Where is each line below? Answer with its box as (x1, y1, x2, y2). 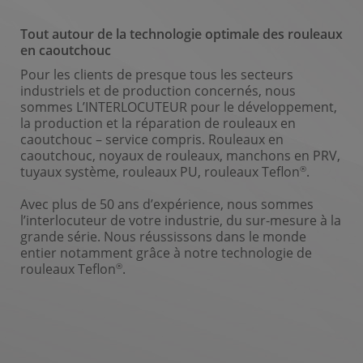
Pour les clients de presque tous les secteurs (20, 65, 293, 83)
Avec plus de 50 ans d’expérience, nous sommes (20, 195, 314, 214)
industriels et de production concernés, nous (20, 81, 296, 100)
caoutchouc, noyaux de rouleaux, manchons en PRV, (20, 146, 340, 164)
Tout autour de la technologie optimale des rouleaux (20, 24, 343, 43)
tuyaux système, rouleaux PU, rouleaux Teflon (20, 163, 300, 181)
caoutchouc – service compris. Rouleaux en (20, 130, 284, 148)
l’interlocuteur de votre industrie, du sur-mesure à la (20, 211, 341, 230)
